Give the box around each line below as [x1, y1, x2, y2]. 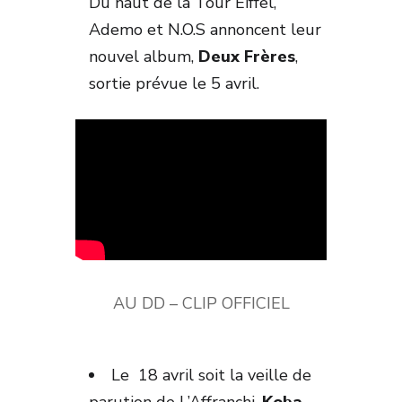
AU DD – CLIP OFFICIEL [112, 293, 290, 314]
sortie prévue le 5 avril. [89, 72, 259, 94]
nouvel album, [89, 45, 198, 67]
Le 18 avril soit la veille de [111, 364, 311, 386]
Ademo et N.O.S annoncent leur [89, 18, 321, 40]
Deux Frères [198, 45, 295, 67]
